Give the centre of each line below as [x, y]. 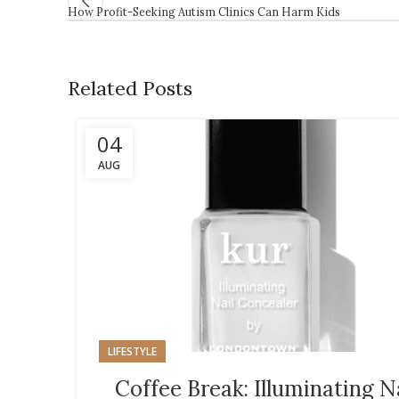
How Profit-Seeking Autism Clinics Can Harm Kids [204, 12]
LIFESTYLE [132, 352]
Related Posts [130, 88]
